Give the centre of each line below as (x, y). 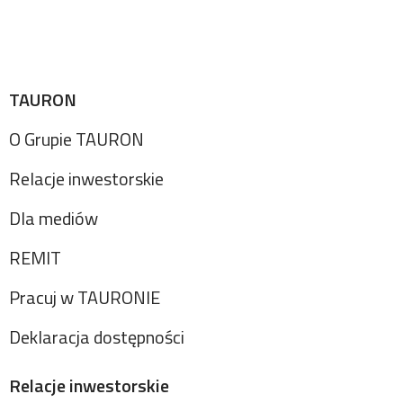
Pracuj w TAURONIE (85, 298)
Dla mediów (54, 219)
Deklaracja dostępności (97, 337)
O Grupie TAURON (76, 139)
